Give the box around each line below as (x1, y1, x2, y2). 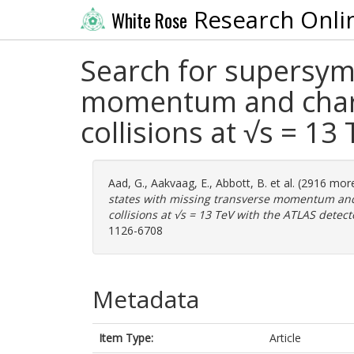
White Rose (111, 6, 187, 34)
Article (269, 330, 301, 345)
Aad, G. (108, 175, 145, 190)
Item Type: (99, 330, 153, 345)
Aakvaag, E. (151, 175, 209, 190)
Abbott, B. (216, 175, 267, 190)
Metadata (92, 283, 199, 315)
